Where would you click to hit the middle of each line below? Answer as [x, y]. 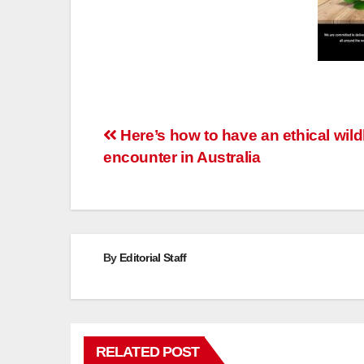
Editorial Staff [153, 257]
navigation [162, 173]
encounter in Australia [182, 157]
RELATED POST [148, 351]
